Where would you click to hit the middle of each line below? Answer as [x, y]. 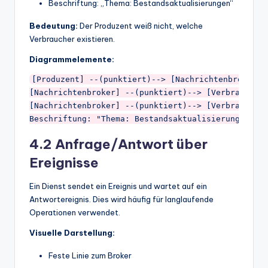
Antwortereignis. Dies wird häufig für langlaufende [121, 199]
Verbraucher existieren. [72, 39]
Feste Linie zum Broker [90, 255]
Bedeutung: [54, 25]
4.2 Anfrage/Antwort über [118, 144]
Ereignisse [64, 162]
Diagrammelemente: [72, 59]
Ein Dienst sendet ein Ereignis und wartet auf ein [118, 186]
